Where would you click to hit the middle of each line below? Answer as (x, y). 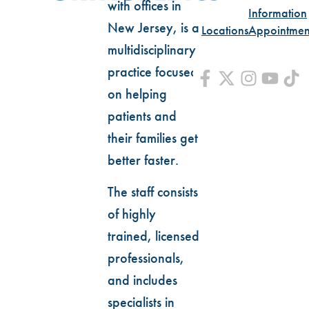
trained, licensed (153, 236)
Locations (225, 30)
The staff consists (153, 192)
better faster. (143, 160)
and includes (142, 280)
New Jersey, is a (153, 27)
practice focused (153, 71)
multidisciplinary (152, 49)
